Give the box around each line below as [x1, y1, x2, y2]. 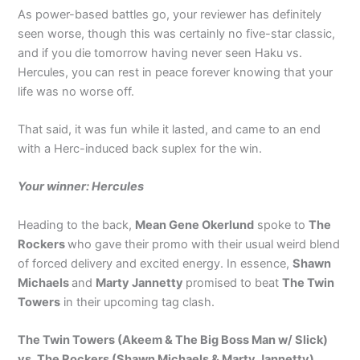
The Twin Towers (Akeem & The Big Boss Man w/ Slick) [18, 332, 329, 347]
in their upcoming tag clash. [60, 294, 215, 309]
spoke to [254, 217, 309, 232]
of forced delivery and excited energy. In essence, [18, 256, 293, 271]
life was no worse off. [18, 84, 135, 99]
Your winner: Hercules [18, 179, 145, 194]
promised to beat [186, 275, 283, 290]
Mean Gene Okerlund [135, 217, 255, 232]
